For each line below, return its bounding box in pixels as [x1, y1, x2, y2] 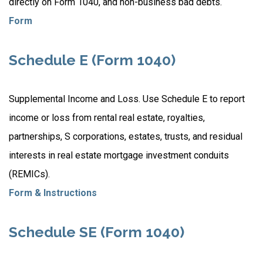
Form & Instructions [9, 187, 97, 198]
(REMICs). [9, 168, 50, 180]
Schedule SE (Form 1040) [9, 224, 184, 241]
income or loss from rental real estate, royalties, [9, 112, 205, 123]
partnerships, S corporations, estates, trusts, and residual [9, 131, 242, 142]
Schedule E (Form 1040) [9, 52, 176, 69]
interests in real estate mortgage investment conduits [9, 150, 229, 161]
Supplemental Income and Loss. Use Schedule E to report [9, 93, 245, 104]
